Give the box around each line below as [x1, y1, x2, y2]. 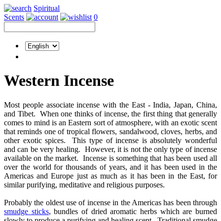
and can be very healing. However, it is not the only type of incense [4, 145, 217, 153]
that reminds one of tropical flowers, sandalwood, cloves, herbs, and [4, 127, 217, 136]
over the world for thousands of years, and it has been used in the [4, 162, 217, 171]
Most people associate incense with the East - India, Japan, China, [4, 100, 217, 109]
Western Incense [4, 72, 114, 90]
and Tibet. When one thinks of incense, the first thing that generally [4, 109, 217, 118]
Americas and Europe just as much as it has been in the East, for [4, 171, 217, 180]
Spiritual [34, 4, 60, 12]
